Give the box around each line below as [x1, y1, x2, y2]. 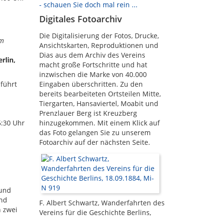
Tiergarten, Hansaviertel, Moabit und [39, 99, 158, 108]
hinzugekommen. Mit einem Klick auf [39, 118, 160, 127]
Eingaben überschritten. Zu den [39, 79, 143, 89]
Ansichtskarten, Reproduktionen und [39, 41, 158, 50]
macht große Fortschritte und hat [39, 60, 147, 69]
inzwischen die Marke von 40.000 [39, 70, 147, 79]
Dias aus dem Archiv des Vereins [39, 50, 145, 60]
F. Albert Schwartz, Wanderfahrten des [39, 198, 165, 207]
